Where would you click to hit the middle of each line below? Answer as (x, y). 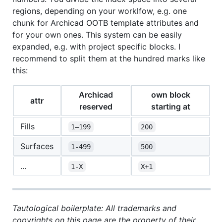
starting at (170, 106)
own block (170, 94)
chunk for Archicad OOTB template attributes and (106, 23)
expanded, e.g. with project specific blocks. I (96, 46)
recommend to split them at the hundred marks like (109, 58)
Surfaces (37, 146)
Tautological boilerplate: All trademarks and (94, 208)
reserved (96, 106)
